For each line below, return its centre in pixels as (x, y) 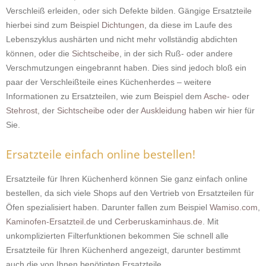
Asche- (217, 96)
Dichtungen (123, 25)
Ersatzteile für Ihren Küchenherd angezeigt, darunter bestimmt (123, 250)
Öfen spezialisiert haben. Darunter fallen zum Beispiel (108, 207)
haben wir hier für (221, 110)
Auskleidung (164, 110)
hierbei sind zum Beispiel (54, 25)
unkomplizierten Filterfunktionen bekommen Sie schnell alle (117, 236)
